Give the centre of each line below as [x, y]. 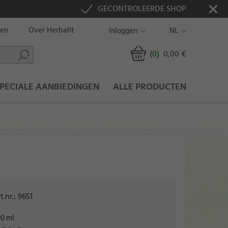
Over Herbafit [51, 30]
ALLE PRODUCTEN [149, 87]
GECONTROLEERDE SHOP [142, 9]
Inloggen [123, 31]
